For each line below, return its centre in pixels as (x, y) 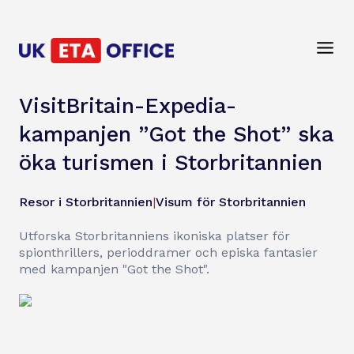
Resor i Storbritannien (86, 202)
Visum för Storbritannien (231, 202)
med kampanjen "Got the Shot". (114, 269)
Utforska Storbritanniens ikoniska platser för (154, 236)
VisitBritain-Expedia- (128, 106)
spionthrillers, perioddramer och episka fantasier (168, 252)
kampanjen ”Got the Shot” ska (176, 134)
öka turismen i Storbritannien (171, 163)
